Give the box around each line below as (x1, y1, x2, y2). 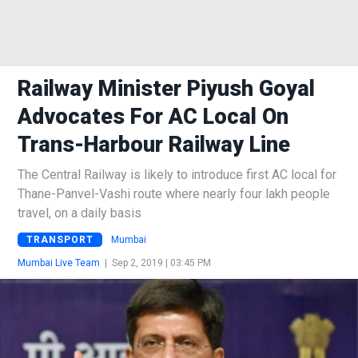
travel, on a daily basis (18, 205, 141, 221)
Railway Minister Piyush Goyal (18, 76, 315, 101)
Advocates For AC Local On (18, 104, 288, 129)
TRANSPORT (26, 233, 93, 245)
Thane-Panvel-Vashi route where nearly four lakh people (18, 186, 330, 201)
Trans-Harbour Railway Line (18, 132, 290, 157)
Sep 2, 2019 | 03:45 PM (112, 257, 211, 268)
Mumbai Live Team (18, 257, 100, 268)
